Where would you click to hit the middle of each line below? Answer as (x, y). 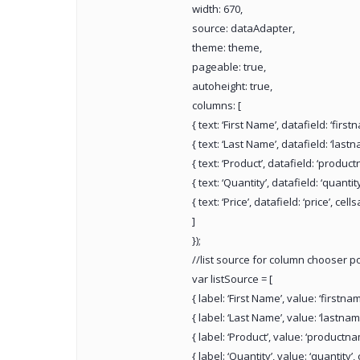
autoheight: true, (232, 86)
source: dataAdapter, (243, 29)
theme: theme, (227, 48)
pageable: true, (229, 67)
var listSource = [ (232, 279)
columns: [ (216, 106)
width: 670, (217, 9)
